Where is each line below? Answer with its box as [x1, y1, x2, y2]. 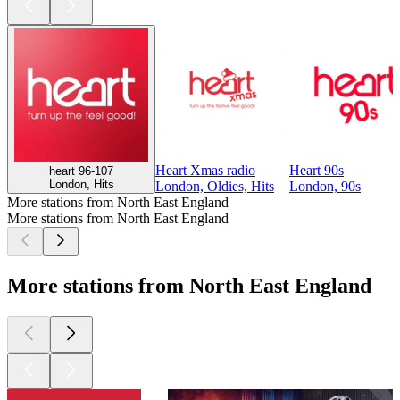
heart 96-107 [49, 163, 113, 178]
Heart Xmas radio [155, 162, 255, 178]
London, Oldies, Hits [155, 178, 274, 194]
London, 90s [289, 178, 361, 194]
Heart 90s [289, 162, 344, 178]
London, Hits [48, 177, 114, 191]
